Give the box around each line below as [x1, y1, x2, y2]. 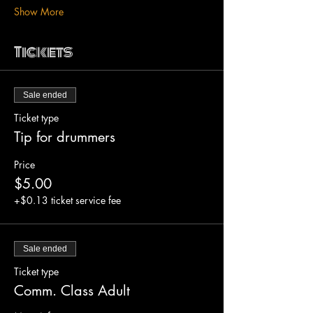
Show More [14, 5, 64, 18]
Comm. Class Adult [14, 282, 130, 300]
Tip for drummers [14, 128, 115, 146]
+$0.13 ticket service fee [14, 194, 121, 207]
